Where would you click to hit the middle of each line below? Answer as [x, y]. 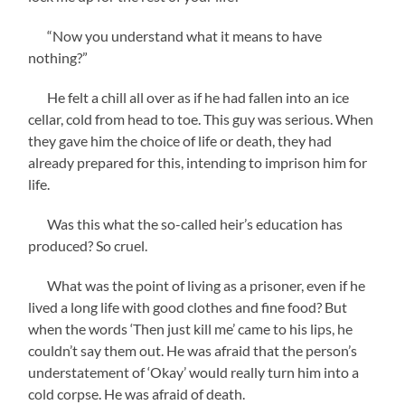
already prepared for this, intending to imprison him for [198, 162]
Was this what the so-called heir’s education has [186, 223]
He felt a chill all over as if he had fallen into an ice [189, 97]
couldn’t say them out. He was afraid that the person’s [193, 350]
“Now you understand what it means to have [175, 35]
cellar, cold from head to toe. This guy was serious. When [201, 118]
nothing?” [58, 57]
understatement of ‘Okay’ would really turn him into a [194, 372]
